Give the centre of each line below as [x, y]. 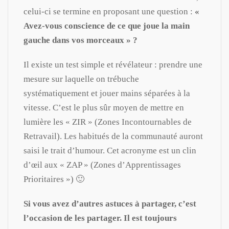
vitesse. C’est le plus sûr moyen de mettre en [104, 107]
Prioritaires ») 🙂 [54, 179]
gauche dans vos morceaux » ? [81, 40]
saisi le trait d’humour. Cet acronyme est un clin [110, 150]
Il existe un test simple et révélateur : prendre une [113, 64]
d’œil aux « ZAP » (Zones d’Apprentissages [102, 165]
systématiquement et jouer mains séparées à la [107, 93]
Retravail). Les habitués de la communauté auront [113, 136]
